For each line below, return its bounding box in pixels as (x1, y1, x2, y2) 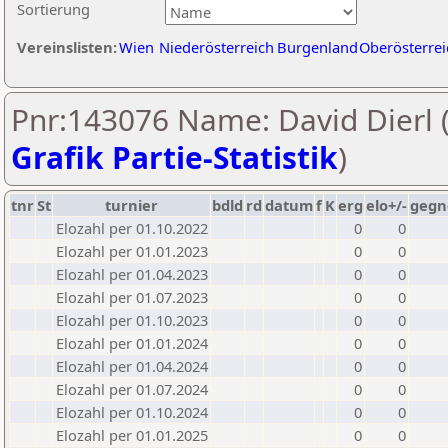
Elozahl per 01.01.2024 (56, 333, 208, 353)
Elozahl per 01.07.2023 (56, 287, 208, 307)
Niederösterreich (159, 37, 274, 57)
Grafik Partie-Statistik (11, 137, 338, 178)
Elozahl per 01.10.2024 (56, 402, 208, 422)
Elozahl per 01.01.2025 (56, 425, 208, 445)
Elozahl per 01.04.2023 (56, 264, 208, 284)
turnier (105, 195, 158, 215)
